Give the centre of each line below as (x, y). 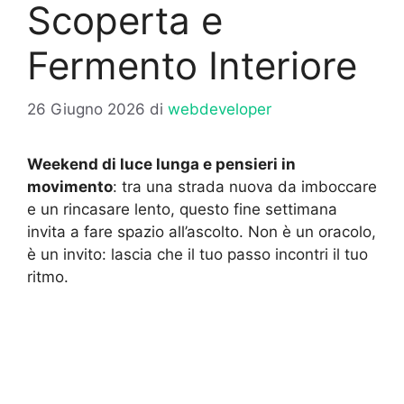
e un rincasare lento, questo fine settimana (182, 210)
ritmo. (48, 277)
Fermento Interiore (192, 65)
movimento (70, 187)
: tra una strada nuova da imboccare (245, 187)
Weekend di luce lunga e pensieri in (161, 165)
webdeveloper (220, 110)
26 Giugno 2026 (86, 110)
